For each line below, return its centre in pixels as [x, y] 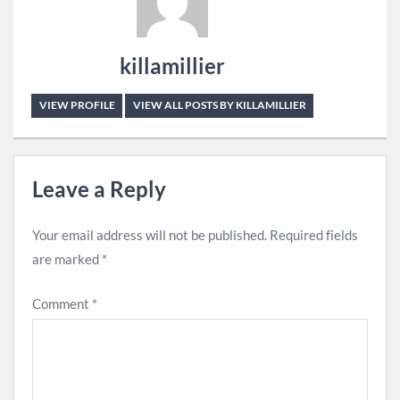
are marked [67, 259]
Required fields [314, 235]
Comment [62, 303]
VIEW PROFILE [77, 105]
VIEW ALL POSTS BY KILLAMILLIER [219, 105]
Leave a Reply [99, 188]
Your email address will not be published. [150, 235]
